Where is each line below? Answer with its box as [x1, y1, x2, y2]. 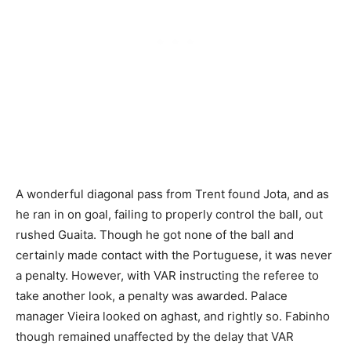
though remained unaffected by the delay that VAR [16, 328, 294, 344]
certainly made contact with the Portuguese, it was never [16, 247, 332, 262]
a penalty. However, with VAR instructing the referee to [16, 267, 319, 283]
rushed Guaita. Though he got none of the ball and [16, 226, 294, 242]
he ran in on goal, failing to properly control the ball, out [16, 206, 323, 222]
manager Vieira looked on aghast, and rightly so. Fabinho [16, 308, 330, 324]
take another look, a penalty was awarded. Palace [16, 288, 288, 303]
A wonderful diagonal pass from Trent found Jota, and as [16, 186, 329, 201]
